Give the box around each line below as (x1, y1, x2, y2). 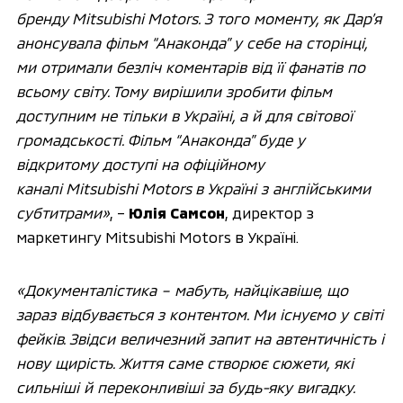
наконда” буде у (189, 130, 305, 148)
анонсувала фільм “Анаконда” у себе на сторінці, (15, 32, 367, 51)
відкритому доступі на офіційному (15, 154, 264, 173)
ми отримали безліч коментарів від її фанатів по (15, 57, 365, 76)
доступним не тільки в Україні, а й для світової (15, 105, 353, 124)
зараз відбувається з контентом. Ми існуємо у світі (15, 304, 383, 323)
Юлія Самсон (128, 202, 225, 221)
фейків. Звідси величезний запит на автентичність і (15, 328, 384, 347)
